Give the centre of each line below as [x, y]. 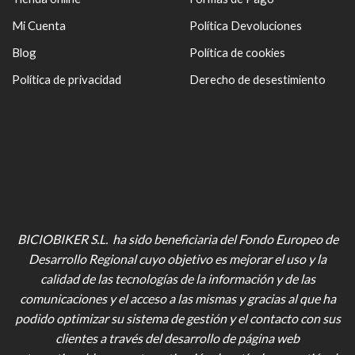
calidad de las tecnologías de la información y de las [177, 278]
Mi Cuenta [39, 26]
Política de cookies [237, 53]
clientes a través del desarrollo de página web [177, 338]
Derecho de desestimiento [258, 80]
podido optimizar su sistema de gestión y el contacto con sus [177, 318]
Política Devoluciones [246, 26]
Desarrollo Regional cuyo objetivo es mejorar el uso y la [177, 258]
